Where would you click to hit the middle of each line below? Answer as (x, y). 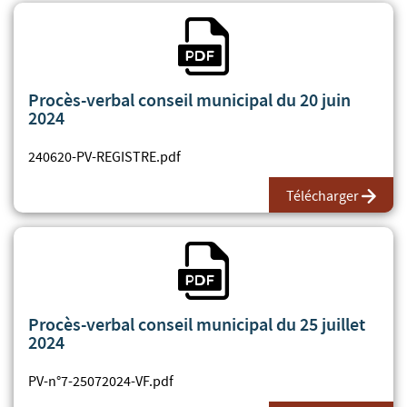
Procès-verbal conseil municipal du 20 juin (189, 99)
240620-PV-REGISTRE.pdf (104, 157)
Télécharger (323, 196)
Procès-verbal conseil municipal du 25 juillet (197, 324)
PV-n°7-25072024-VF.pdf (101, 381)
